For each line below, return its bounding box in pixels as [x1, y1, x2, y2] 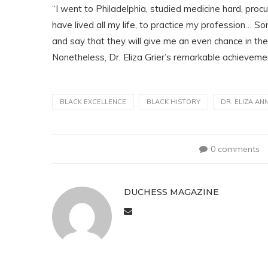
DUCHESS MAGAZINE [124, 187, 219, 197]
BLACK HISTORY [147, 98, 200, 106]
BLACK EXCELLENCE [60, 98, 126, 106]
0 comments [211, 144, 260, 154]
